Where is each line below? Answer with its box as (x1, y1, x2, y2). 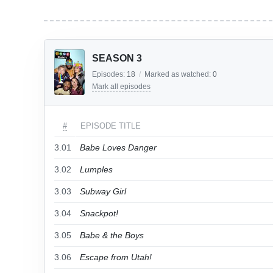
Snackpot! (80, 208, 118, 218)
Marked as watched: (144, 70, 213, 79)
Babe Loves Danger (80, 143, 157, 152)
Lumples (80, 165, 113, 174)
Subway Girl (80, 186, 126, 196)
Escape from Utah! (80, 252, 152, 262)
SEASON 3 (92, 53, 142, 63)
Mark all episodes (92, 82, 151, 91)
